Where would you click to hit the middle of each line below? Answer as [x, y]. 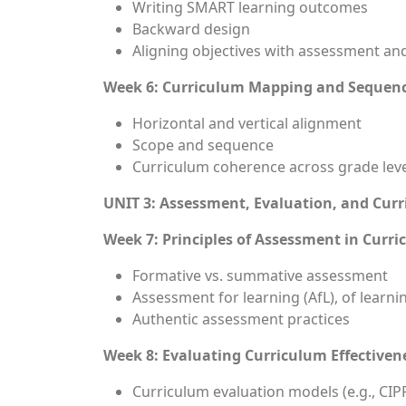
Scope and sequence [203, 145]
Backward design [191, 29]
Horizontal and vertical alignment [247, 123]
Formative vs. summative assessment [260, 275]
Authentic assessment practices [241, 319]
